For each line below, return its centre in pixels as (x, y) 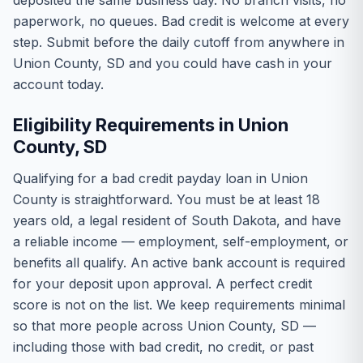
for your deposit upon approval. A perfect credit (162, 284)
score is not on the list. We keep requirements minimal (179, 305)
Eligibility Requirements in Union (151, 125)
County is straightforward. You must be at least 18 (167, 199)
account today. (58, 84)
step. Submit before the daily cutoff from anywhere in (179, 42)
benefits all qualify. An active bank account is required (179, 263)
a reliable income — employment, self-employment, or (181, 241)
